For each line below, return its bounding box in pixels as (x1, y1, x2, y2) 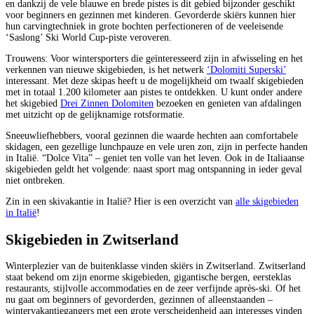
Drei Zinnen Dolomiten (60, 98, 153, 109)
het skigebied (6, 98, 60, 109)
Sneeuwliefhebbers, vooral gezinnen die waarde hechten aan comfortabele (6, 130, 298, 142)
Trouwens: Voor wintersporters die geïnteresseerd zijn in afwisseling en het (6, 53, 303, 64)
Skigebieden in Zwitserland (6, 231, 179, 248)
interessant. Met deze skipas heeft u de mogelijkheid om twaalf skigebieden (6, 76, 303, 87)
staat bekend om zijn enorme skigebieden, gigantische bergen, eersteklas (6, 272, 291, 283)
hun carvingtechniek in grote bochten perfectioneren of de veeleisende (6, 21, 283, 32)
